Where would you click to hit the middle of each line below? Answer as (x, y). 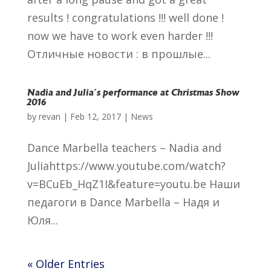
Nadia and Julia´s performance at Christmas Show (133, 93)
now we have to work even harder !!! (120, 36)
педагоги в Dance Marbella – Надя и (123, 202)
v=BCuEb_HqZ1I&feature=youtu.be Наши (133, 184)
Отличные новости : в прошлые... (119, 54)
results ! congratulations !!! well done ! (125, 18)
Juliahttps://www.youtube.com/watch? (126, 166)
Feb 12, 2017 (95, 116)
